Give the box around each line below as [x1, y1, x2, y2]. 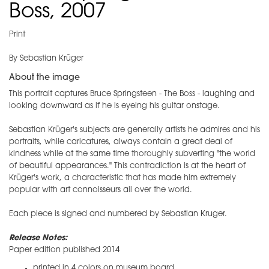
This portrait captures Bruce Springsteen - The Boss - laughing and [9, 90, 255, 98]
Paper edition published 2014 [9, 246, 119, 255]
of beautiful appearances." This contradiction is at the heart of [9, 162, 246, 171]
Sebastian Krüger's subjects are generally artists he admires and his [9, 126, 260, 134]
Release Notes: [9, 234, 67, 243]
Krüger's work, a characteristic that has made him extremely [9, 174, 236, 183]
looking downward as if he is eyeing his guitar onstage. [9, 102, 225, 110]
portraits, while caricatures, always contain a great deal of [9, 138, 232, 147]
